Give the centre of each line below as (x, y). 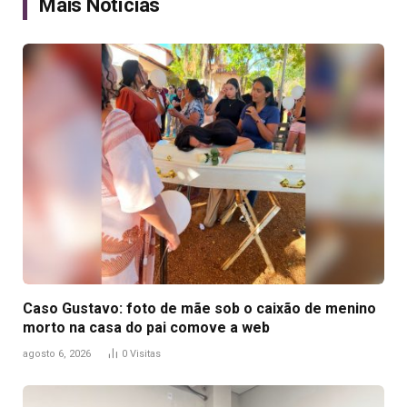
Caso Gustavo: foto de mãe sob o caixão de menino (199, 309)
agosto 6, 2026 (57, 354)
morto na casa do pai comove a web (146, 328)
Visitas (145, 354)
